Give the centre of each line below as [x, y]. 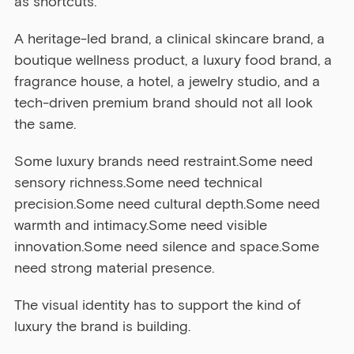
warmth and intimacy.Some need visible [143, 226]
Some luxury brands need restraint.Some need [166, 162]
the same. [45, 124]
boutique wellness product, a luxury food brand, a [175, 60]
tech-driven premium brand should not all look [166, 103]
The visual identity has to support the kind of [160, 305]
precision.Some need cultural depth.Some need [169, 204]
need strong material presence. [114, 268]
